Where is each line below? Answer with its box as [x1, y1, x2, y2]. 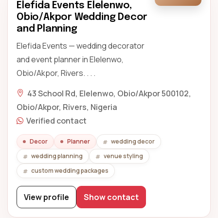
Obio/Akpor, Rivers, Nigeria [17, 102, 117, 112]
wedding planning [31, 152, 83, 160]
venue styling [104, 152, 143, 160]
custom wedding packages [31, 166, 109, 175]
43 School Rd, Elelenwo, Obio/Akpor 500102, [27, 88, 191, 99]
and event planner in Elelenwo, [17, 54, 124, 65]
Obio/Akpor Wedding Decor [17, 12, 148, 22]
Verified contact [26, 115, 87, 126]
